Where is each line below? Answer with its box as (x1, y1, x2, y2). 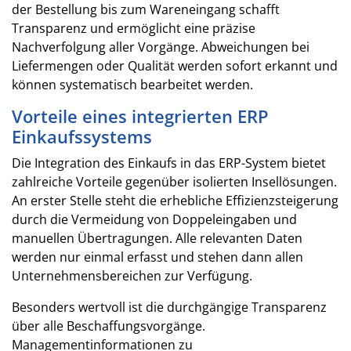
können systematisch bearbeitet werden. (12, 75, 253, 93)
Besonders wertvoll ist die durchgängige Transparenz (12, 298, 327, 316)
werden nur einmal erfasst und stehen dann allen (12, 248, 303, 266)
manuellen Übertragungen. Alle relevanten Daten (12, 229, 302, 247)
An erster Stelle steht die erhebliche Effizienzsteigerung (12, 191, 338, 209)
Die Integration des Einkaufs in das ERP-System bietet (12, 154, 326, 172)
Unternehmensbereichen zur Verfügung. (12, 266, 252, 284)
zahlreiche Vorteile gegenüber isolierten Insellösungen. (12, 172, 337, 190)
